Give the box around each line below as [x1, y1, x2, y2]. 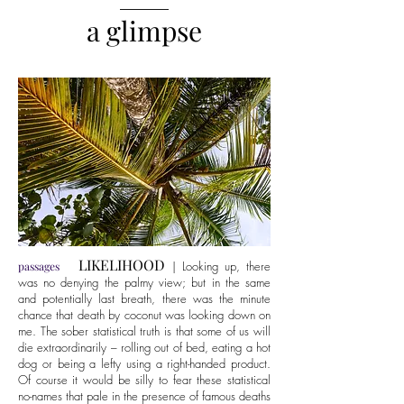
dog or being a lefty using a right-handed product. [18, 355, 271, 372]
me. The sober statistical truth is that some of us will [18, 323, 271, 339]
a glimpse [87, 13, 202, 49]
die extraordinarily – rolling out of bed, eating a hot [18, 339, 271, 355]
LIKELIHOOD [78, 255, 166, 274]
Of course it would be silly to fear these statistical [18, 372, 271, 388]
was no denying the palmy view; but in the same [18, 274, 271, 290]
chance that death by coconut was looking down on [18, 307, 271, 323]
